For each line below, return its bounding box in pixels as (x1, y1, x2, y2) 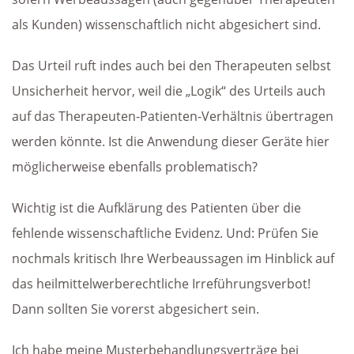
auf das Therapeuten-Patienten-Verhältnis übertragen (12, 107, 333, 125)
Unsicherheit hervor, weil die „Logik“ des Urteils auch (12, 81, 326, 100)
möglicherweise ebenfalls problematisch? (12, 157, 258, 175)
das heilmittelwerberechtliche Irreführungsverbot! (12, 274, 311, 292)
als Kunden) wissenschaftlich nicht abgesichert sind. (12, 15, 321, 33)
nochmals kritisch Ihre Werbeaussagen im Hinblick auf (12, 249, 334, 267)
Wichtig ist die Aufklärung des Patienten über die (12, 198, 301, 217)
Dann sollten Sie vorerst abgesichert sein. (12, 299, 259, 318)
